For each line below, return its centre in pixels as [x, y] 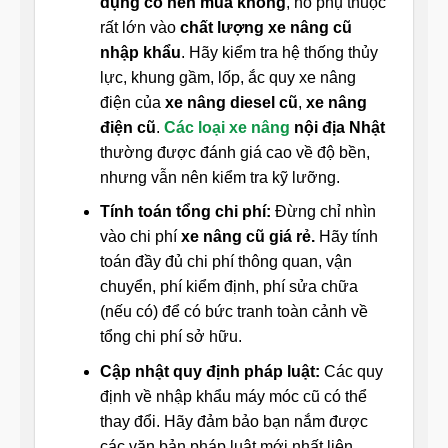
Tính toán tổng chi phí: [187, 212]
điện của [132, 102]
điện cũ [127, 127]
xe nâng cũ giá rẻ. [249, 237]
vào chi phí [140, 237]
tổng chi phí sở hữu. [170, 337]
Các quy [353, 371]
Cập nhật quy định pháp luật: [211, 371]
